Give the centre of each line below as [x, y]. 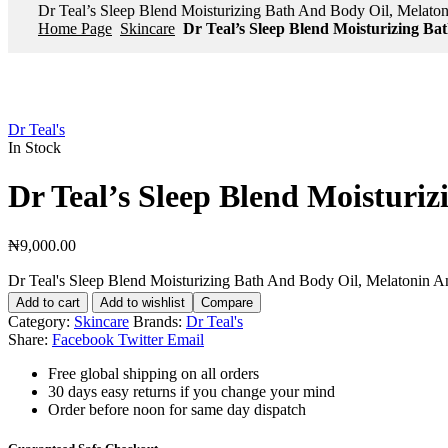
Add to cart [48, 302]
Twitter [140, 339]
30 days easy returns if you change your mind [191, 391]
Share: [28, 339]
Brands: [159, 321]
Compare [227, 302]
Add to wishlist [142, 302]
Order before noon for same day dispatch [177, 409]
